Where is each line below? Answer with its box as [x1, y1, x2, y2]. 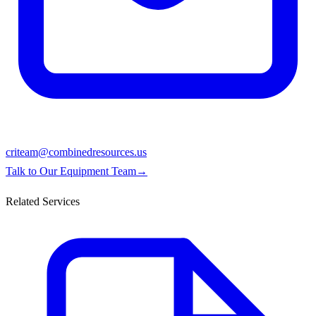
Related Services [6, 195, 80, 207]
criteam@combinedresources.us [6, 145, 147, 158]
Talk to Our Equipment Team [6, 164, 136, 177]
